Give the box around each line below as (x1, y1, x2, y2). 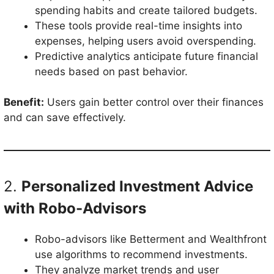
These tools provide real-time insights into (35, 19, 242, 32)
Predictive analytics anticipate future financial (35, 50, 258, 62)
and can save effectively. (4, 111, 126, 124)
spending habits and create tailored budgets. (35, 4, 257, 17)
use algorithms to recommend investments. (35, 248, 248, 261)
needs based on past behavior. (35, 65, 188, 78)
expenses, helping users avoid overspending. (35, 34, 256, 47)
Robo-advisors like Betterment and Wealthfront (35, 233, 267, 245)
